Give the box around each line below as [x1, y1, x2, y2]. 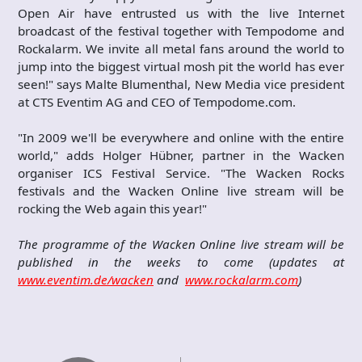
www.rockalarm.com [185, 271, 298, 288]
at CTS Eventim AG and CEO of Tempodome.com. [18, 93, 296, 110]
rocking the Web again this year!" [18, 200, 207, 217]
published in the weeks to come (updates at [18, 253, 344, 270]
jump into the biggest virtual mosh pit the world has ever [18, 57, 344, 74]
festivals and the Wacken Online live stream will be [18, 182, 344, 199]
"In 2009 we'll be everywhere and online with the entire [18, 128, 344, 145]
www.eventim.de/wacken [18, 271, 154, 288]
